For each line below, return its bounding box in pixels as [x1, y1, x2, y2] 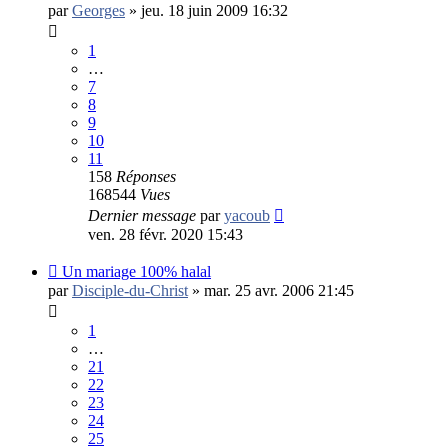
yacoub [224, 206, 270, 224]
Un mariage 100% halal [62, 262, 211, 280]
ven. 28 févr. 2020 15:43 [88, 225, 243, 243]
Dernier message [88, 206, 200, 224]
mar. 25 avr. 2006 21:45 [204, 281, 354, 299]
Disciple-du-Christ [72, 281, 188, 299]
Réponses [116, 167, 176, 185]
